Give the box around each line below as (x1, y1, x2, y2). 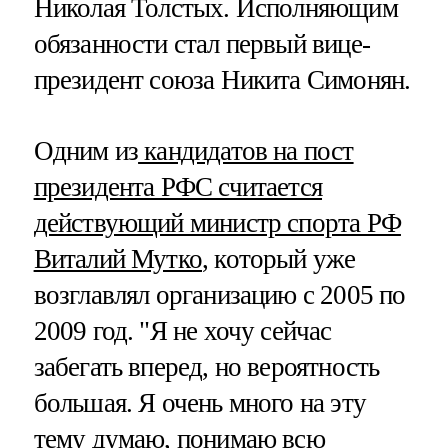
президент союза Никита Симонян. (33, 64, 411, 95)
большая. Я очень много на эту (33, 387, 366, 418)
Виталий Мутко (33, 243, 202, 274)
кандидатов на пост (138, 135, 354, 166)
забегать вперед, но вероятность (33, 351, 380, 382)
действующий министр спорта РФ (33, 207, 401, 238)
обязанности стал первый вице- (33, 28, 370, 59)
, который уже (202, 243, 356, 274)
